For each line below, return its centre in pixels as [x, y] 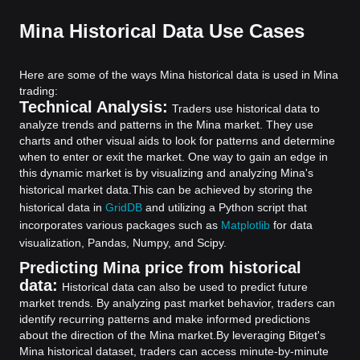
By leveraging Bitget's [271, 335]
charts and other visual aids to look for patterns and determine [177, 141]
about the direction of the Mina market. [118, 335]
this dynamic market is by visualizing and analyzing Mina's [166, 173]
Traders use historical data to [246, 108]
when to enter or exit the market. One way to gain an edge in [174, 157]
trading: [39, 91]
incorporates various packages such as [120, 225]
